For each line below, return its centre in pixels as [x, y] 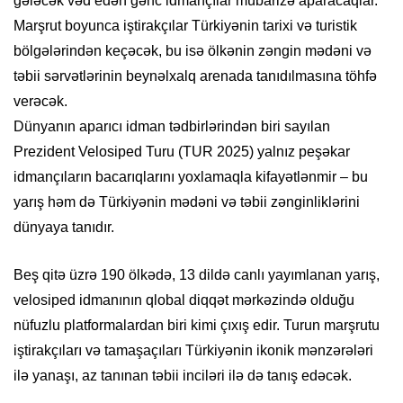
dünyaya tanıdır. [64, 228]
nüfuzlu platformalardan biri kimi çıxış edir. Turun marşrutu [197, 326]
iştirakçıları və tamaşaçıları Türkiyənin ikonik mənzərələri [193, 351]
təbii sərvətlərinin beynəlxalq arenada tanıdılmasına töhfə [195, 76]
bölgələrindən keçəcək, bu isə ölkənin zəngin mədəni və [193, 51]
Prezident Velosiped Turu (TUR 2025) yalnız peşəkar [182, 152]
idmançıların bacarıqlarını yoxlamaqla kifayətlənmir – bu [191, 177]
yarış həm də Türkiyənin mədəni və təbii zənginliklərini [187, 202]
